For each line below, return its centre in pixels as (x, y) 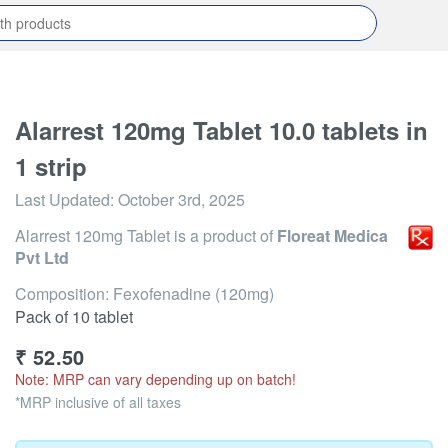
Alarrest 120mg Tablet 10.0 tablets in (221, 130)
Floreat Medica (332, 235)
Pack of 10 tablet (74, 316)
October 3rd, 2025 (181, 199)
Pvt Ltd (42, 257)
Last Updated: (66, 199)
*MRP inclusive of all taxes (98, 402)
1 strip (51, 166)
